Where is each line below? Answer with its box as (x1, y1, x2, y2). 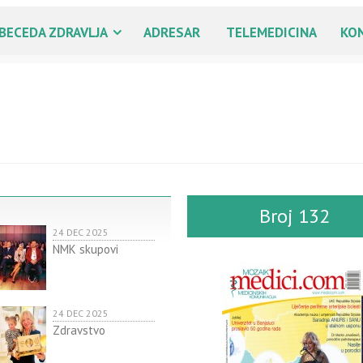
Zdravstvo (52, 322, 105, 339)
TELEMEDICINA (226, 23, 317, 42)
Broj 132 (259, 203, 331, 229)
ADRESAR (143, 23, 200, 42)
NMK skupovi (52, 241, 118, 258)
